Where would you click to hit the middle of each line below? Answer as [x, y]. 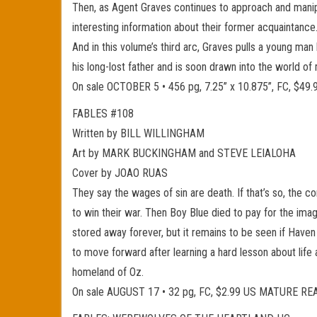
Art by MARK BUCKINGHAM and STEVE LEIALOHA [184, 153]
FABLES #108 [103, 114]
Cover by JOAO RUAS [120, 173]
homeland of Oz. [108, 272]
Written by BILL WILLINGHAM [138, 133]
